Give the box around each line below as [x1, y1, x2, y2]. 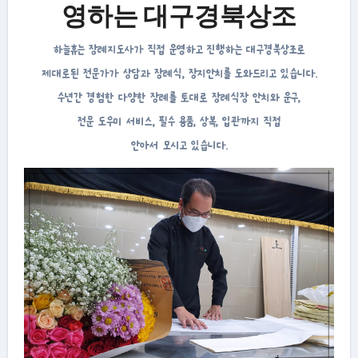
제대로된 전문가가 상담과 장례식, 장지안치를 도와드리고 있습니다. [41, 66, 317, 80]
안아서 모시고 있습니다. [130, 137, 228, 152]
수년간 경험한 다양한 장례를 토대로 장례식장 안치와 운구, [58, 89, 300, 104]
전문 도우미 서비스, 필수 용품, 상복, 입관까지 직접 [77, 113, 281, 128]
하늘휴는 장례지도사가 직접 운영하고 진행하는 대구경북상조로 [53, 42, 305, 56]
